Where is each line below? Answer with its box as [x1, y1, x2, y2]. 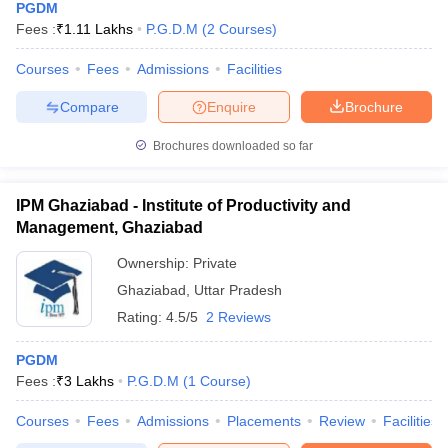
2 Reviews [206, 309, 271, 325]
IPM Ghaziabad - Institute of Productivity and [16, 197, 351, 214]
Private [193, 255, 237, 271]
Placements [227, 413, 301, 429]
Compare [59, 98, 119, 115]
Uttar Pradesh [194, 282, 282, 298]
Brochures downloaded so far [150, 139, 313, 153]
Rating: [117, 309, 166, 325]
